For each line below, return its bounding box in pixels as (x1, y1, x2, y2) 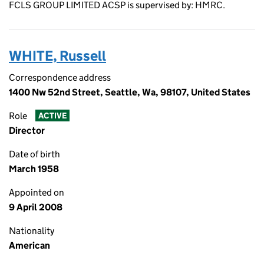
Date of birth (9, 148, 60, 160)
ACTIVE (38, 110, 67, 121)
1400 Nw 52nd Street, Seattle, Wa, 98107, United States (9, 87, 250, 98)
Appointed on (9, 187, 64, 198)
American (9, 240, 50, 251)
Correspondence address (9, 72, 111, 83)
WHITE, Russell (9, 47, 106, 64)
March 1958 (9, 163, 59, 174)
